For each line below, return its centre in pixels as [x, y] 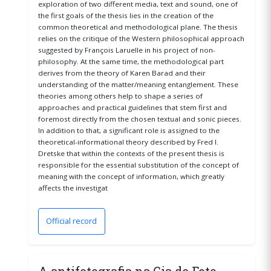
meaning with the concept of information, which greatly [131, 177]
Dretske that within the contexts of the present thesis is [131, 154]
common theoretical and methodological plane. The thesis [138, 27]
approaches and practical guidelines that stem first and [132, 108]
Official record [72, 221]
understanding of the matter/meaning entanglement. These [138, 85]
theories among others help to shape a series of [120, 96]
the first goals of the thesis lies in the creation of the [126, 16]
